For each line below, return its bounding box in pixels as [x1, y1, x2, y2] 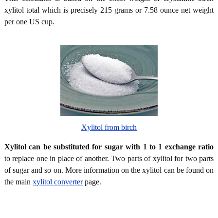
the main [4, 177, 33, 186]
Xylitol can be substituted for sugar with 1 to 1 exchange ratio [4, 142, 214, 151]
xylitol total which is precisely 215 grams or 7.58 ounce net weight [4, 5, 214, 14]
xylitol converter [33, 177, 83, 186]
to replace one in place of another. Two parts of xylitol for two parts [4, 154, 214, 163]
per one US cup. [4, 17, 54, 26]
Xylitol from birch [81, 123, 137, 131]
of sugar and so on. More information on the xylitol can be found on [4, 165, 214, 174]
